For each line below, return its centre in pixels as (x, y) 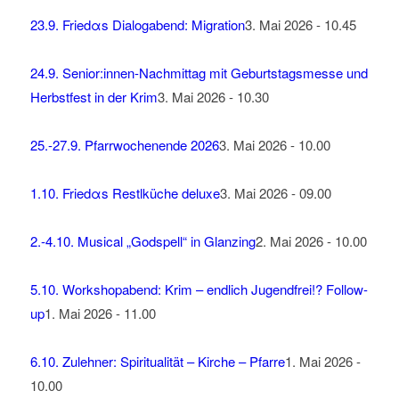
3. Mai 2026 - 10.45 (300, 25)
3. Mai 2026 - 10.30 (213, 97)
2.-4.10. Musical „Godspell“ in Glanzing (142, 241)
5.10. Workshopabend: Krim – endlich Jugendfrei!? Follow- (199, 289)
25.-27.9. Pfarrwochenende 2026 (124, 145)
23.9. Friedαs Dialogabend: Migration (137, 25)
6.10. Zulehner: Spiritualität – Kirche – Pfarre (157, 362)
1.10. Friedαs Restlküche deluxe (125, 193)
